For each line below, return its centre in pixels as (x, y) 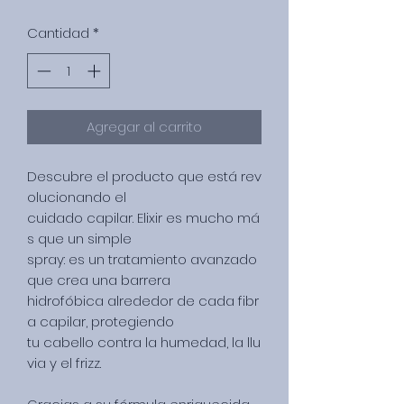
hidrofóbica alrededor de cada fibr (143, 300)
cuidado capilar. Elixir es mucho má (143, 217)
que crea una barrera (101, 280)
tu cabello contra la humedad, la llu (144, 342)
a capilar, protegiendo (102, 321)
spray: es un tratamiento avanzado (144, 259)
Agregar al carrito (144, 126)
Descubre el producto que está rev (144, 176)
